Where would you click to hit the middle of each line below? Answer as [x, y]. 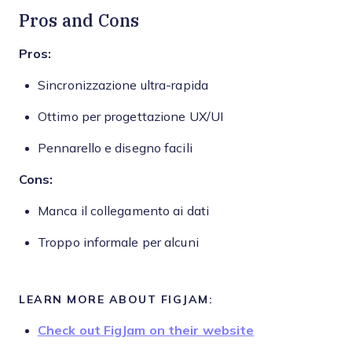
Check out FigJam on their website [146, 330]
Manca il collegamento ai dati [123, 211]
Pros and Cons [79, 20]
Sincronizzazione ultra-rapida [123, 85]
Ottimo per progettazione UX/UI [130, 117]
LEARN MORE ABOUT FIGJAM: [116, 299]
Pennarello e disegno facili [115, 148]
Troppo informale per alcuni [118, 242]
